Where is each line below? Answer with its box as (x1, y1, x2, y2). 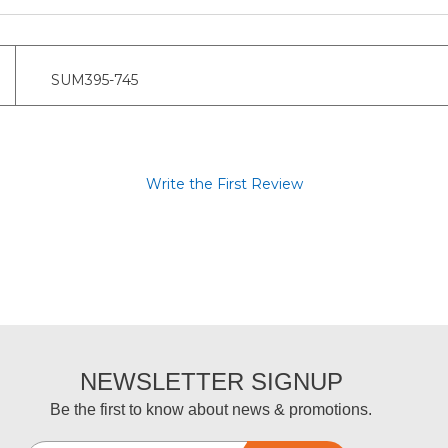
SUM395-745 (51, 71, 138, 89)
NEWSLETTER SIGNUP (79, 368, 343, 395)
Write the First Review (145, 175, 303, 193)
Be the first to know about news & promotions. (50, 401, 373, 418)
